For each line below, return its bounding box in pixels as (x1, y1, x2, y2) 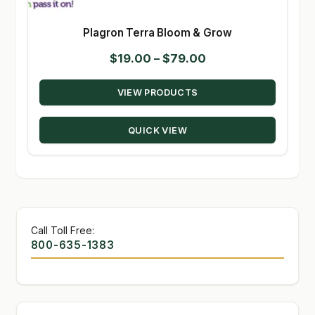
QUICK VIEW (128, 124, 187, 136)
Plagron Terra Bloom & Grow (83, 26, 232, 40)
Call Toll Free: (30, 224, 94, 236)
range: (205, 69, 244, 84)
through (205, 107, 254, 122)
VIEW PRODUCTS (117, 86, 198, 98)
